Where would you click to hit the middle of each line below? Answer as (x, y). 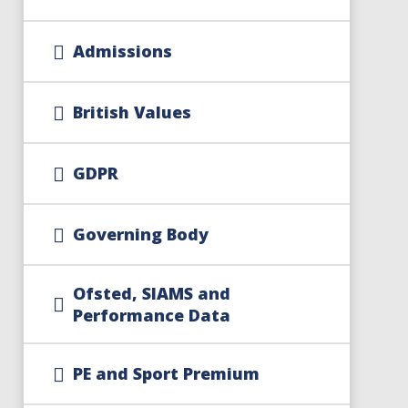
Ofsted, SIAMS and (151, 293)
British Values (132, 112)
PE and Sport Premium (166, 373)
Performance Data (151, 315)
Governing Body (140, 234)
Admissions (122, 51)
